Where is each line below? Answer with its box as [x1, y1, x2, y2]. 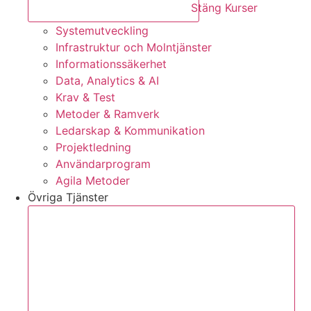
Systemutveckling [56, 23, 149, 37]
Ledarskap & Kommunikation [56, 123, 205, 137]
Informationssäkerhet [56, 56, 167, 71]
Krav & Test [56, 90, 115, 104]
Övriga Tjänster [28, 190, 108, 204]
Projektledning [56, 140, 131, 154]
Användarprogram [56, 156, 151, 171]
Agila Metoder [56, 173, 130, 187]
